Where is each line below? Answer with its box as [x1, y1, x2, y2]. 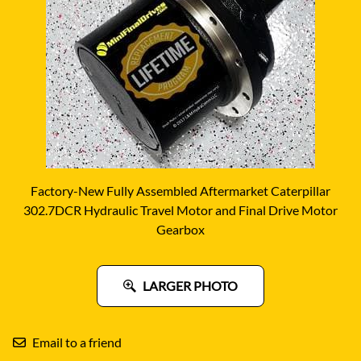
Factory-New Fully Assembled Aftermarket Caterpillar [31, 182, 330, 198]
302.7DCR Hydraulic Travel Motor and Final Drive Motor [23, 201, 338, 218]
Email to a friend [32, 334, 122, 350]
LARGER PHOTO [143, 277, 238, 293]
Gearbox [156, 221, 205, 237]
